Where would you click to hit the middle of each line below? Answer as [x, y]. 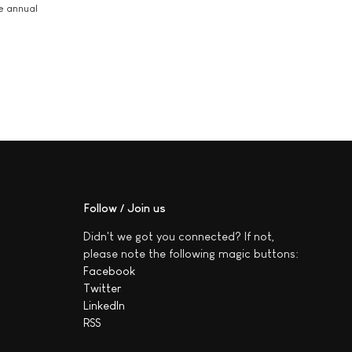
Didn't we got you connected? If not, [179, 236]
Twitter [102, 288]
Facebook [109, 270]
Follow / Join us [125, 207]
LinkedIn [104, 305]
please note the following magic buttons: [191, 253]
